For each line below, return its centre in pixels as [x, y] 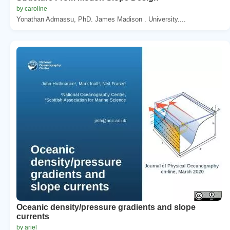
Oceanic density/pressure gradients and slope [106, 207]
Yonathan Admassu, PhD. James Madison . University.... [101, 19]
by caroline [32, 8]
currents [33, 216]
